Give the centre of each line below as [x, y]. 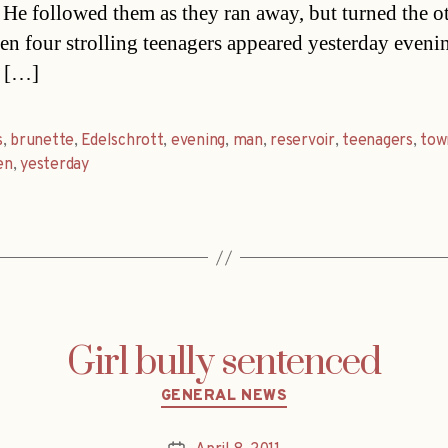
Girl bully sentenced [224, 363]
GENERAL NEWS [224, 397]
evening [198, 141]
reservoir [302, 141]
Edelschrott [122, 141]
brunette [42, 141]
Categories [266, 388]
